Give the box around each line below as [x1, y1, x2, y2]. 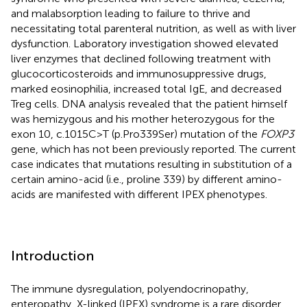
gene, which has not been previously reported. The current [11, 142, 296, 156]
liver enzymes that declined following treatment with [11, 51, 271, 65]
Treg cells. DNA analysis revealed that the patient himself [11, 97, 287, 110]
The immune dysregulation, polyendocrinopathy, [11, 282, 249, 295]
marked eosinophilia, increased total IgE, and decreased [11, 82, 282, 95]
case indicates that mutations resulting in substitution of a [11, 157, 292, 171]
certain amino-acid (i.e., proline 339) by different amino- [11, 172, 282, 186]
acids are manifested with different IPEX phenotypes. [11, 187, 267, 201]
